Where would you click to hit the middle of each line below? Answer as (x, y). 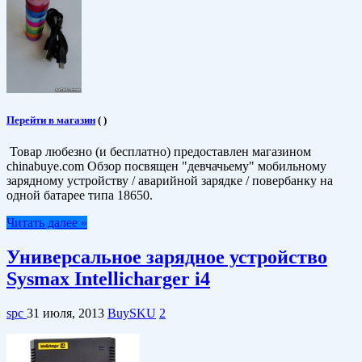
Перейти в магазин (51, 120)
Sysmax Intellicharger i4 (108, 279)
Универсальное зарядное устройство (167, 257)
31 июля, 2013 (65, 313)
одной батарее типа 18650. (80, 196)
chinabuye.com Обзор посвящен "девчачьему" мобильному (166, 166)
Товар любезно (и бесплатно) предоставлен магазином (159, 152)
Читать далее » (47, 223)
